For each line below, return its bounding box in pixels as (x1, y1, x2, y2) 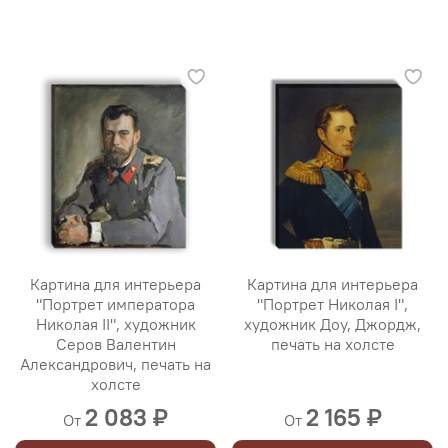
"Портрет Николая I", (257, 294, 408, 315)
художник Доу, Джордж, (244, 314, 421, 335)
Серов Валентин (55, 334, 176, 355)
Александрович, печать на (20, 354, 211, 375)
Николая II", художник (35, 314, 196, 335)
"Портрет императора (36, 294, 195, 315)
